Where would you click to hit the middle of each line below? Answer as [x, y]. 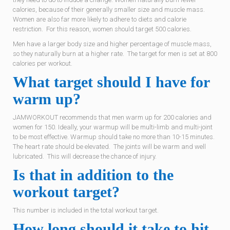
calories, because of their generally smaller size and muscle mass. [110, 9]
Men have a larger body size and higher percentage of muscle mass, [112, 44]
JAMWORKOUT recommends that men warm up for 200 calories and [112, 117]
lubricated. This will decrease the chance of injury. [85, 156]
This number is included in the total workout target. [86, 210]
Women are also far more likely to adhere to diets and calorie [100, 19]
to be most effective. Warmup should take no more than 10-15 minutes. [114, 137]
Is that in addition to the [93, 175]
